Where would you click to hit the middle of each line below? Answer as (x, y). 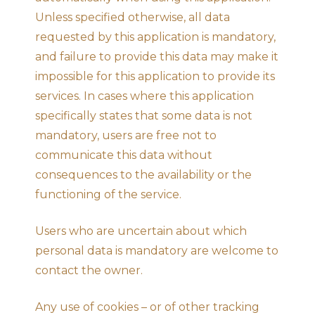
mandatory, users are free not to (126, 135)
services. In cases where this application (144, 96)
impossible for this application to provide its (155, 76)
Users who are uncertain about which (141, 231)
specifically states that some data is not (144, 115)
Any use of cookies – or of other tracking (147, 307)
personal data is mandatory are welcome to (157, 250)
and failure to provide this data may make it (157, 56)
